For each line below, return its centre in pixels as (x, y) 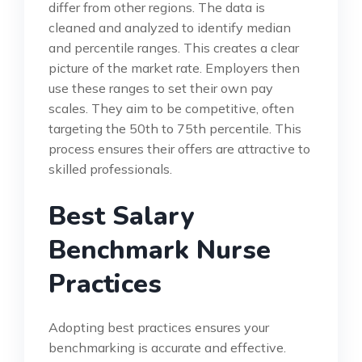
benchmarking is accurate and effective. (167, 347)
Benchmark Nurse (160, 250)
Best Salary (121, 216)
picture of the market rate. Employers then (174, 67)
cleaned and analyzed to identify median (170, 27)
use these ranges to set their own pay (161, 88)
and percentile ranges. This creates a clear (174, 47)
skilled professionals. (110, 168)
